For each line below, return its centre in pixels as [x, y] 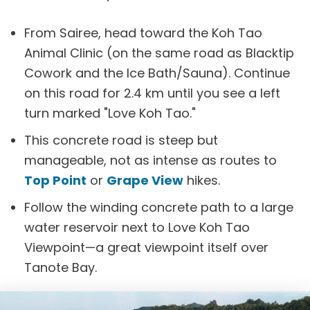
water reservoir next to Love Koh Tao [137, 227]
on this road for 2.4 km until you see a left [152, 93]
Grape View [145, 180]
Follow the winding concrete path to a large [159, 207]
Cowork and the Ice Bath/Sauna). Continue [157, 73]
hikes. [202, 180]
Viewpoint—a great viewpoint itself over [146, 247]
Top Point [55, 180]
